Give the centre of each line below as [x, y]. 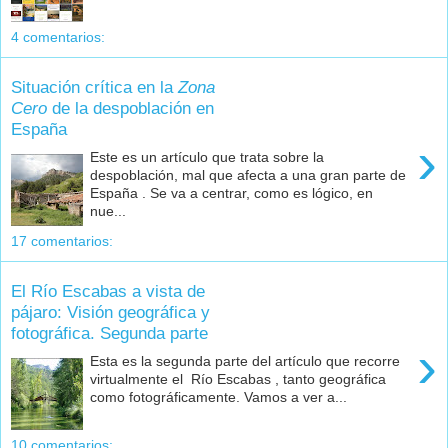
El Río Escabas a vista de [108, 290]
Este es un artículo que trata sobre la [207, 157]
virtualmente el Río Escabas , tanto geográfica [238, 379]
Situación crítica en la [94, 86]
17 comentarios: [62, 241]
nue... [108, 211]
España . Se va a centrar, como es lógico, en [232, 193]
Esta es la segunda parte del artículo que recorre [245, 361]
